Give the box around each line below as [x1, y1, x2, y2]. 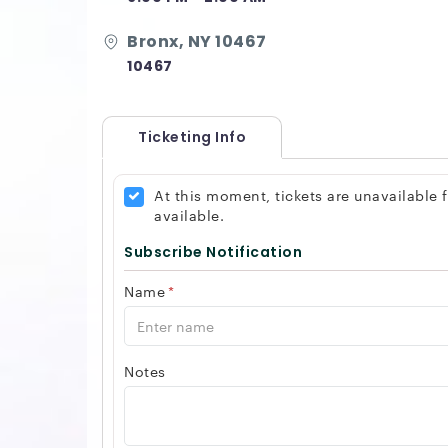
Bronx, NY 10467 [127, 30, 267, 53]
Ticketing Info [138, 127, 246, 147]
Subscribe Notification [124, 242, 302, 262]
